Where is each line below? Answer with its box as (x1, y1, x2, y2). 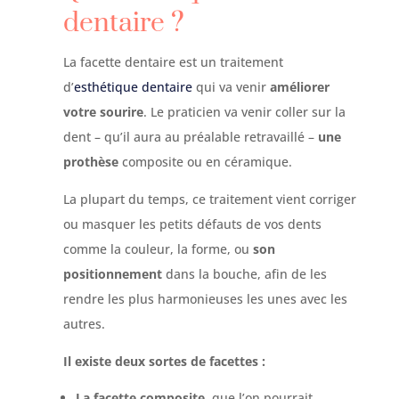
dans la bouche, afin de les (161, 265, 327, 282)
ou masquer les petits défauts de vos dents (62, 216, 322, 232)
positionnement (62, 265, 162, 282)
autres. (62, 315, 105, 332)
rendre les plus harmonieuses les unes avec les (62, 290, 347, 307)
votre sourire (62, 103, 143, 120)
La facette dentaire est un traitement (62, 53, 283, 70)
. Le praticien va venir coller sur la (142, 103, 346, 120)
